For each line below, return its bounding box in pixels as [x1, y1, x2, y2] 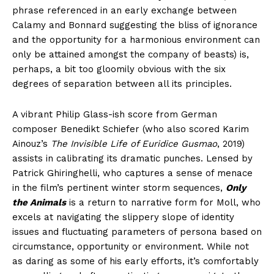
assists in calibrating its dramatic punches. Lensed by [12, 153, 253, 165]
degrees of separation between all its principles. [12, 78, 232, 90]
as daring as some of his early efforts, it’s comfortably [12, 256, 259, 267]
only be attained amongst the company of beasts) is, [12, 49, 249, 61]
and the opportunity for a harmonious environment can [12, 34, 260, 46]
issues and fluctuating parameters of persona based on [12, 226, 262, 238]
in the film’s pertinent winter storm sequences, [12, 182, 226, 194]
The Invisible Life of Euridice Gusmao [51, 138, 217, 150]
